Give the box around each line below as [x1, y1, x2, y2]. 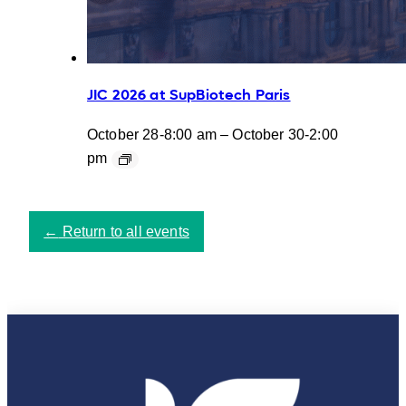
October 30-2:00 [232, 126, 338, 143]
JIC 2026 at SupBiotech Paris [87, 89, 291, 104]
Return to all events [58, 223, 189, 240]
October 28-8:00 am [87, 126, 217, 143]
